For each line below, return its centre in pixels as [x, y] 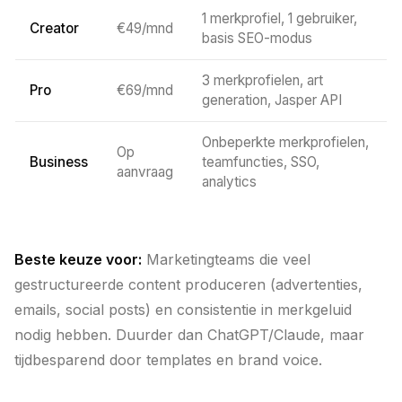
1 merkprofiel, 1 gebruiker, [280, 18]
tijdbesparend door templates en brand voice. [168, 360]
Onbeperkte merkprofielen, [285, 142]
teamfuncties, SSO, [261, 162]
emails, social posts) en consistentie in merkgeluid [183, 310]
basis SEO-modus [257, 38]
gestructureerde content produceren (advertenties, [188, 284]
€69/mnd [145, 90]
